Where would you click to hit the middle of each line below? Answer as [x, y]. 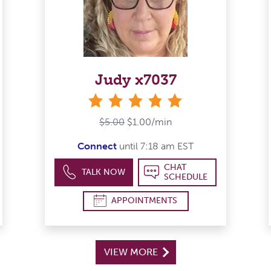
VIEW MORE [132, 252]
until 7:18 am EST [155, 146]
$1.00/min [149, 122]
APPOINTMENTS [144, 201]
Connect [97, 146]
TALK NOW [104, 172]
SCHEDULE [185, 177]
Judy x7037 [135, 79]
